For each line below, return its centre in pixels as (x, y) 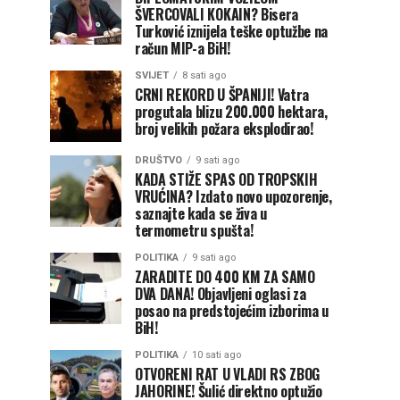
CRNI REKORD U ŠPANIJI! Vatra (222, 95)
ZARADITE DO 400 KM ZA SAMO (225, 277)
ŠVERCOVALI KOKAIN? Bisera (217, 14)
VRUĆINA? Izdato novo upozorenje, (233, 196)
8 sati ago (204, 75)
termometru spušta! (194, 230)
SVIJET (152, 75)
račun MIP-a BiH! (183, 48)
